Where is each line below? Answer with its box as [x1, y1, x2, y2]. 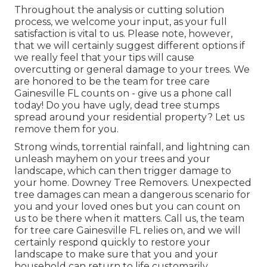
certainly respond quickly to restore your [14, 237, 210, 249]
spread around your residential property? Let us [14, 111, 244, 123]
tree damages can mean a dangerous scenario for [14, 189, 250, 201]
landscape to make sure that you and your [14, 249, 218, 260]
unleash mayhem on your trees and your [14, 153, 210, 165]
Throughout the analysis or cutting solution [14, 4, 224, 16]
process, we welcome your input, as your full [14, 16, 227, 28]
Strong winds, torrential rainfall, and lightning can [14, 141, 250, 153]
